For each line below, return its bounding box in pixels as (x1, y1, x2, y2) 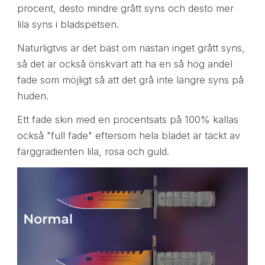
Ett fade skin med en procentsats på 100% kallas (17, 114, 238, 126)
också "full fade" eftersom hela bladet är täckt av (17, 130, 240, 142)
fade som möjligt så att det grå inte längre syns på (17, 74, 244, 86)
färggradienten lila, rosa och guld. (17, 146, 169, 158)
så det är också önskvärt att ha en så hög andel (17, 58, 232, 70)
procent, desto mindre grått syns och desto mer (17, 2, 234, 14)
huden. (17, 90, 49, 102)
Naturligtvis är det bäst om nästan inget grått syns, (17, 42, 245, 54)
